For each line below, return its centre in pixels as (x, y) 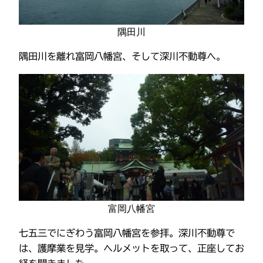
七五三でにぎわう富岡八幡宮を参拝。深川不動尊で (127, 233)
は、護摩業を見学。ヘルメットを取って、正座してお (131, 249)
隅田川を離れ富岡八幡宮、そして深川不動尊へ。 (122, 57)
